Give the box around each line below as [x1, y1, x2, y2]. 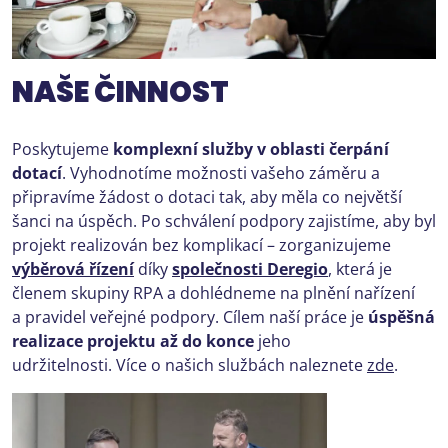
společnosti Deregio [172, 258, 328, 281]
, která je [328, 258, 392, 281]
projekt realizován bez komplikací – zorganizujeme [12, 234, 391, 257]
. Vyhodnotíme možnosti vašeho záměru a [62, 162, 380, 185]
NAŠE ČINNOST [12, 72, 229, 113]
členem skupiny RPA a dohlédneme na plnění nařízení [12, 282, 415, 305]
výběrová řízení [12, 258, 134, 281]
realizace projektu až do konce [12, 330, 258, 353]
